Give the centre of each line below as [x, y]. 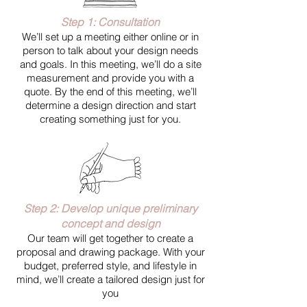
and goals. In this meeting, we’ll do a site [110, 64]
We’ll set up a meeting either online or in [110, 37]
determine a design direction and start [110, 105]
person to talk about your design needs [110, 50]
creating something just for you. [110, 119]
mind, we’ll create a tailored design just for [110, 279]
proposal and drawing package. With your [110, 252]
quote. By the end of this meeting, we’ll [110, 91]
